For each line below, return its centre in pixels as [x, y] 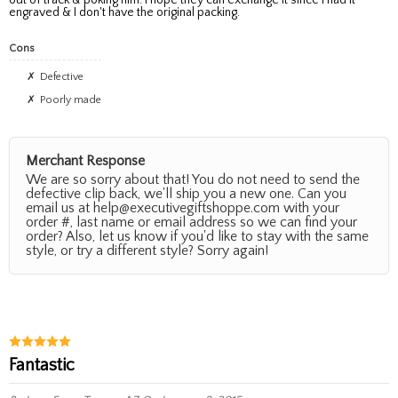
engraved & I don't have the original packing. [124, 12]
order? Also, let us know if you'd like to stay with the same [197, 236]
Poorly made [73, 99]
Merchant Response [85, 160]
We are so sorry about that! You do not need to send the [193, 179]
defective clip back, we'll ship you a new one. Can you [186, 193]
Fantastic [45, 365]
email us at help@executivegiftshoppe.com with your [183, 207]
